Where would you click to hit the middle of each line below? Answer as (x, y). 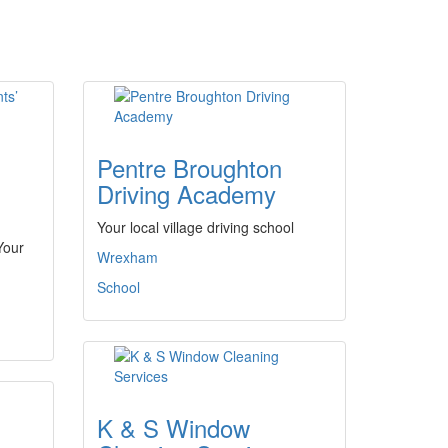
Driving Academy (186, 193)
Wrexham (127, 257)
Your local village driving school (195, 227)
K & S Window (173, 427)
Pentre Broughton (189, 167)
